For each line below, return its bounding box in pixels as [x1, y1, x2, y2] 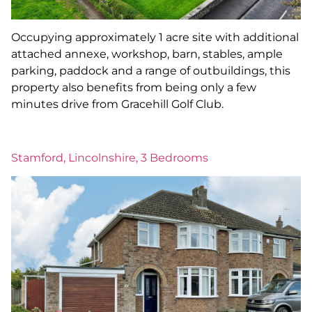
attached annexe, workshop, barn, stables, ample [11, 47, 283, 61]
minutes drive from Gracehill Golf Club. [11, 97, 224, 111]
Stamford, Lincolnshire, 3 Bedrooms [11, 150, 208, 164]
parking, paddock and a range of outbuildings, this [11, 64, 290, 78]
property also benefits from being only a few [11, 81, 256, 95]
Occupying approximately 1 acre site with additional [11, 31, 299, 45]
